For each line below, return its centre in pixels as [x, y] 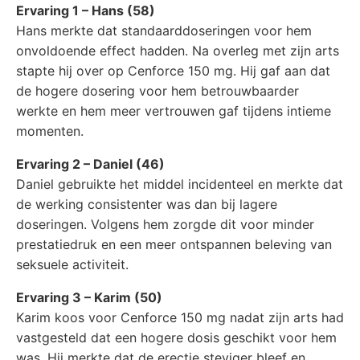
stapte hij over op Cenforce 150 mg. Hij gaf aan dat [173, 71]
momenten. [50, 131]
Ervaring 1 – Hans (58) [86, 10]
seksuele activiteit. [72, 264]
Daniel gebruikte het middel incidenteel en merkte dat [180, 184]
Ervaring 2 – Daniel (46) [90, 164]
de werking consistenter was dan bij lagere [147, 204]
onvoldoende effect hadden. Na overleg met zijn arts [178, 51]
